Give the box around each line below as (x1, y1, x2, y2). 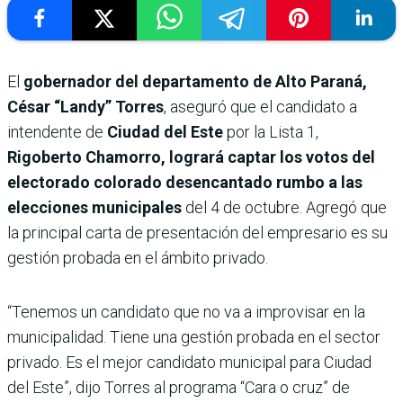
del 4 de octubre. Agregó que (185, 197, 387, 217)
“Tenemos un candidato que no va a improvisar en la (7, 301, 365, 321)
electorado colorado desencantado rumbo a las (7, 172, 363, 192)
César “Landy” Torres (7, 96, 164, 116)
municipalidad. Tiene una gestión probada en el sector (7, 327, 381, 346)
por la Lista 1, (223, 121, 318, 141)
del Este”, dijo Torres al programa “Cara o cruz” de (7, 377, 350, 397)
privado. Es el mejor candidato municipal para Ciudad (7, 352, 372, 372)
